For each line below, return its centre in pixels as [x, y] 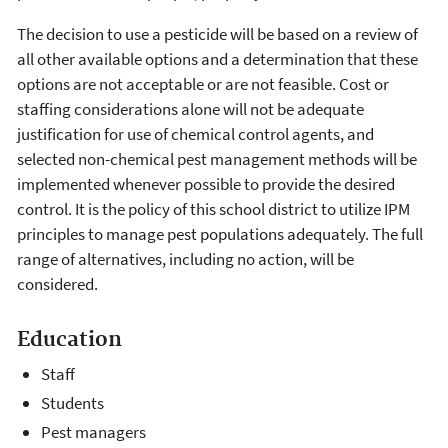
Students [72, 402]
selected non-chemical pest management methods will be [217, 159]
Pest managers [93, 432]
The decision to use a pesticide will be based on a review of [217, 34]
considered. [57, 284]
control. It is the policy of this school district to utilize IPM [213, 209]
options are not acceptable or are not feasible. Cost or [203, 84]
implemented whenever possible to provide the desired [206, 184]
